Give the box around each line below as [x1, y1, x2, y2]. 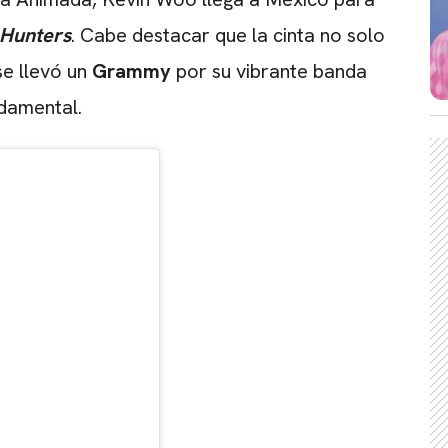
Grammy [92, 58, 171, 85]
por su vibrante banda [171, 58, 367, 85]
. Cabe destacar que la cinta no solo [71, 22, 385, 49]
